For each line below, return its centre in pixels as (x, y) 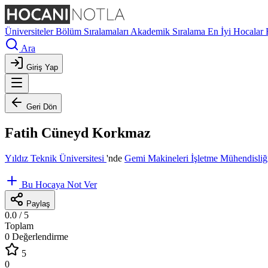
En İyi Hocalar (237, 31)
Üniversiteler (30, 31)
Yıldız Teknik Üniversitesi (56, 158)
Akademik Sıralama (169, 31)
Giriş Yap (42, 67)
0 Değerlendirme (36, 236)
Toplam (19, 226)
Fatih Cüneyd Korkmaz (78, 133)
